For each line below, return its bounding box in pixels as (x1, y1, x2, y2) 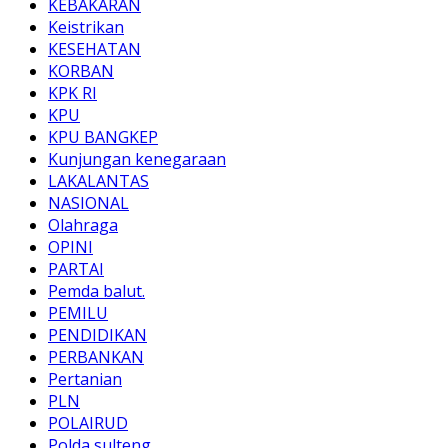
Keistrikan (48, 16, 124, 39)
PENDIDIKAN (48, 324, 147, 347)
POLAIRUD (48, 412, 128, 435)
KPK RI (48, 82, 97, 105)
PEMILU (48, 302, 108, 325)
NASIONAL (48, 192, 129, 215)
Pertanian (48, 368, 122, 391)
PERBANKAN (48, 346, 144, 369)
